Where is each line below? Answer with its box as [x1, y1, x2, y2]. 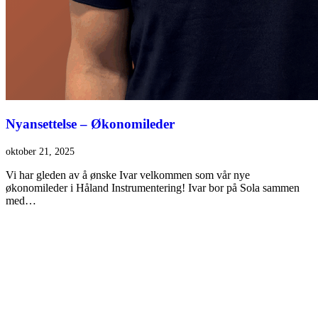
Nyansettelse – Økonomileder [6, 116, 175, 131]
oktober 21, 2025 [6, 146, 75, 158]
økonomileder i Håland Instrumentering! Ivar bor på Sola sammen [6, 182, 300, 194]
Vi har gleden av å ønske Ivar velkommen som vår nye [6, 169, 250, 182]
